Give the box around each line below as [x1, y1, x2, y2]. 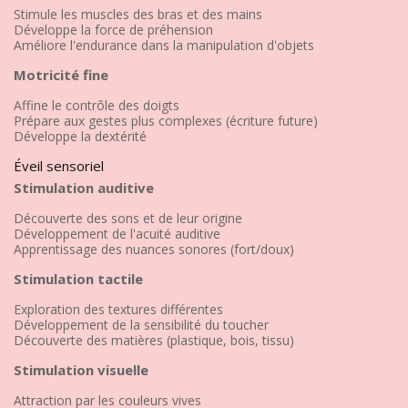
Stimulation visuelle [14, 360, 148, 379]
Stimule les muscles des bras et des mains [14, 5, 262, 23]
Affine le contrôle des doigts [14, 96, 179, 114]
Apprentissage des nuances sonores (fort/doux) [14, 240, 294, 258]
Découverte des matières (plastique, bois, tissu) [14, 331, 294, 349]
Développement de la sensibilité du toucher [14, 315, 269, 333]
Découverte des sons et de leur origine [14, 209, 242, 227]
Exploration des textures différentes [14, 300, 223, 318]
